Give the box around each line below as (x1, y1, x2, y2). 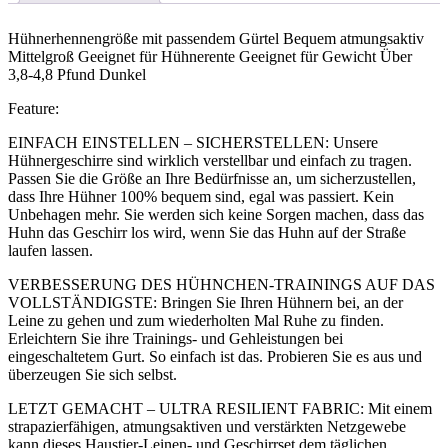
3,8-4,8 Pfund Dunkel (8, 66, 146, 84)
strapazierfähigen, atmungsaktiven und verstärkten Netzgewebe (8, 418, 406, 436)
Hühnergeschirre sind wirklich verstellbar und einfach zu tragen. (8, 152, 412, 170)
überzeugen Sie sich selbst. (8, 366, 177, 384)
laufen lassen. (8, 242, 93, 260)
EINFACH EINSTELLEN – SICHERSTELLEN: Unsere (8, 134, 378, 152)
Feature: (8, 100, 59, 118)
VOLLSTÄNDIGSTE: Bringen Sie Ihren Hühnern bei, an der (8, 294, 403, 312)
